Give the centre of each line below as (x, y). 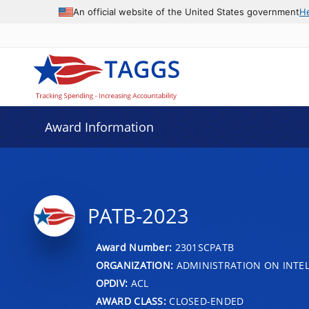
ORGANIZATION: (134, 265)
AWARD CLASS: (131, 301)
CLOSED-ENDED (205, 301)
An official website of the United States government (186, 11)
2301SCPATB (205, 247)
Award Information (99, 127)
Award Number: (135, 247)
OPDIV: (112, 283)
